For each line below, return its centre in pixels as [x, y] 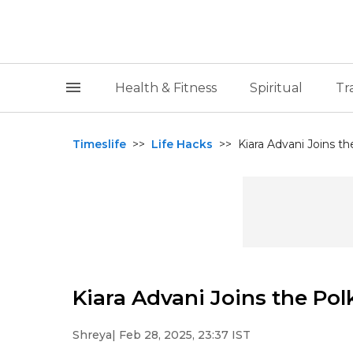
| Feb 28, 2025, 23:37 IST [181, 335]
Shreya [92, 335]
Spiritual [276, 87]
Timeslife [99, 144]
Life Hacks [182, 144]
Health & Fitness [165, 87]
